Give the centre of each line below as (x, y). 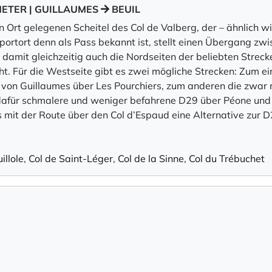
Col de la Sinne (151, 158)
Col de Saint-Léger (71, 158)
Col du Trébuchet (227, 158)
